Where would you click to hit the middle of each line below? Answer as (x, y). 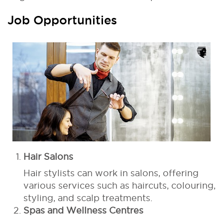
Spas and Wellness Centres (83, 210)
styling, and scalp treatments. (88, 198)
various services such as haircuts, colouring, (119, 185)
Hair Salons (48, 156)
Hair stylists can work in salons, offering (111, 173)
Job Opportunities (62, 20)
